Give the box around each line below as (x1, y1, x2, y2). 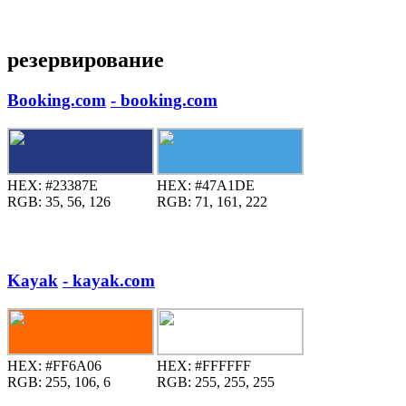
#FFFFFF (191, 358, 251, 374)
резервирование (7, 48, 164, 72)
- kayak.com (63, 271, 155, 291)
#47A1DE (191, 177, 255, 193)
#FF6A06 (42, 358, 101, 374)
